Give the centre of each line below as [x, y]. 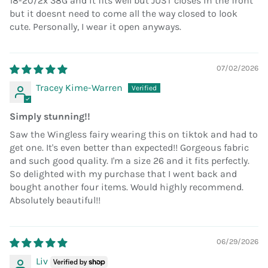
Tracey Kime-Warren [79, 88]
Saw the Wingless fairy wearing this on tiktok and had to [134, 135]
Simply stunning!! [50, 117]
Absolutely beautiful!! [55, 200]
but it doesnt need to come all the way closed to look [124, 14]
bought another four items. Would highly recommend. [127, 187]
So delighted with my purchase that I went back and [123, 174]
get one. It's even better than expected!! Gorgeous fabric [129, 148]
